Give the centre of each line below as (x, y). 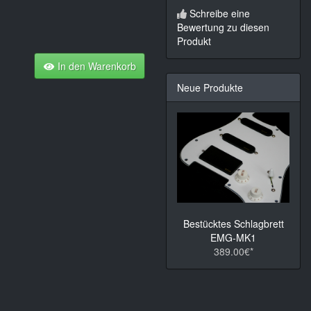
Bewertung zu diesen (223, 27)
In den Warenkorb (95, 66)
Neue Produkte (210, 88)
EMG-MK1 (233, 237)
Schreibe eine (220, 14)
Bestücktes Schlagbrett (233, 223)
